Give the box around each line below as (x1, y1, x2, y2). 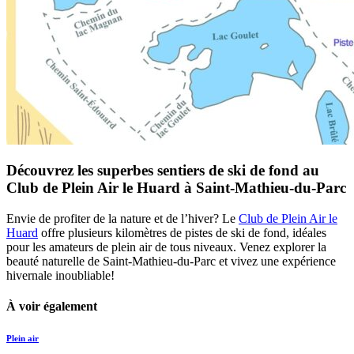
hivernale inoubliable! (6, 269, 115, 283)
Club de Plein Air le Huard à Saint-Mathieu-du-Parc (6, 179, 346, 197)
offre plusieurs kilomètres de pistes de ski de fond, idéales (38, 226, 326, 240)
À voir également (6, 299, 97, 314)
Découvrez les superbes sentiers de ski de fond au (6, 162, 319, 179)
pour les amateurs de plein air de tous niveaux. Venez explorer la (6, 240, 326, 254)
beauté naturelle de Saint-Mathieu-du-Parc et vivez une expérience (6, 254, 336, 269)
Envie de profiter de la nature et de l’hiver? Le (6, 212, 239, 226)
